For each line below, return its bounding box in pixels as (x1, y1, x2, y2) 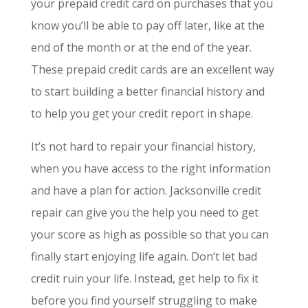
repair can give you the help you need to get (30, 204, 258, 220)
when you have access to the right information (30, 160, 271, 176)
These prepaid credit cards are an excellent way (30, 61, 274, 77)
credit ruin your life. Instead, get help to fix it (30, 270, 258, 286)
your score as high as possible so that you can (30, 226, 269, 242)
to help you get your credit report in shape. (30, 105, 253, 121)
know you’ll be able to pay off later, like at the (30, 17, 265, 33)
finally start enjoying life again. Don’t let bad (30, 248, 257, 264)
